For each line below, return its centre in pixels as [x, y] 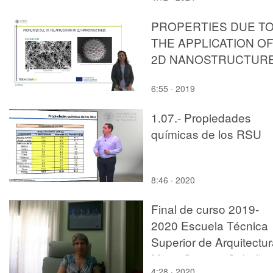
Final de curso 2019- [205, 208]
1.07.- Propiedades [201, 117]
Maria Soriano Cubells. [211, 258]
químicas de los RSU [206, 133]
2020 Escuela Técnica [210, 225]
